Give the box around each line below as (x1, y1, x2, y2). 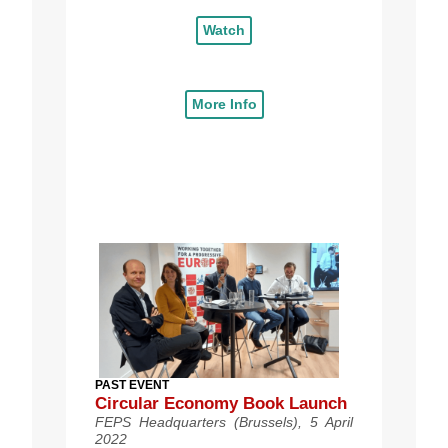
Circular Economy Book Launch (95, 394, 347, 414)
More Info (191, 96, 257, 113)
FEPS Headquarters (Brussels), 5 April (95, 414, 353, 431)
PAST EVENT (95, 378, 169, 393)
